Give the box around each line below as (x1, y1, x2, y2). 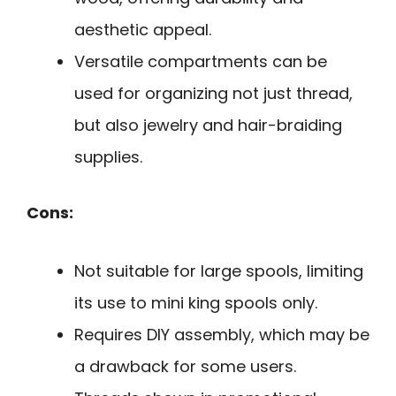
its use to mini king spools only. (74, 292, 317, 315)
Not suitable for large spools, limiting (74, 260, 363, 283)
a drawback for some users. (74, 355, 296, 378)
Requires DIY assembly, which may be (74, 324, 369, 346)
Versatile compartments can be (74, 49, 327, 72)
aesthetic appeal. (74, 18, 211, 41)
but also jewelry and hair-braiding (74, 113, 342, 136)
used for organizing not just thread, (74, 81, 353, 104)
